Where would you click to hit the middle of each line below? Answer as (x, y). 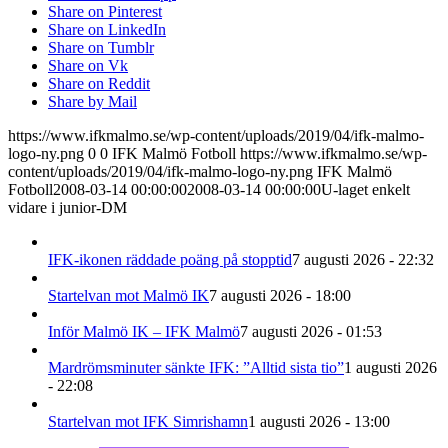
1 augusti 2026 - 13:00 (319, 422)
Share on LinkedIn (107, 30)
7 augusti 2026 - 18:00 (280, 296)
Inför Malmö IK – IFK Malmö (144, 332)
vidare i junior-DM (67, 208)
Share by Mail (92, 102)
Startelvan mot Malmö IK (128, 296)
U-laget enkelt (365, 190)
